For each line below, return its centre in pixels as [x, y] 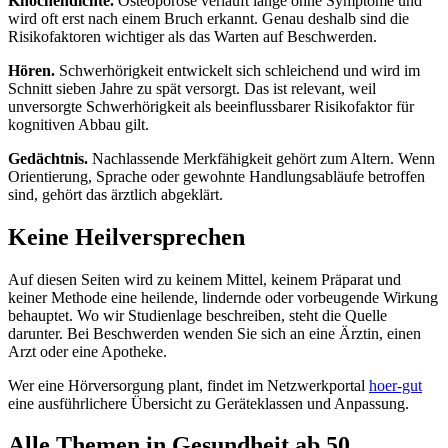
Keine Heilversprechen [126, 236]
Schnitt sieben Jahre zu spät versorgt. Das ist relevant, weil [192, 88]
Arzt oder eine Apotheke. [87, 351]
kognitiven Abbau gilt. [78, 124]
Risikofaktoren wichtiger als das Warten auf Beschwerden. [192, 36]
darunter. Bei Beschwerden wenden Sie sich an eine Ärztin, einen [214, 333]
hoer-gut [395, 385]
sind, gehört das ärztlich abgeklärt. [115, 194]
